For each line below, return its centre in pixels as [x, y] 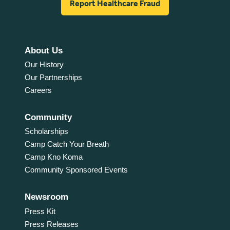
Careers [38, 90]
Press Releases [51, 224]
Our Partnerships [53, 77]
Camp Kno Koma [53, 157]
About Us [43, 50]
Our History [44, 64]
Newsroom [46, 197]
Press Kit [40, 211]
